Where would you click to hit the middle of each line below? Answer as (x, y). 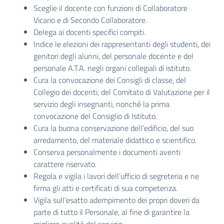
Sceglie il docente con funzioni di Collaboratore (110, 8)
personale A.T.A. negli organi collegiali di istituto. (112, 68)
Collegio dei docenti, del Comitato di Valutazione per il (122, 92)
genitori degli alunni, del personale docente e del (113, 56)
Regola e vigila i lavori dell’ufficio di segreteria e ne (116, 176)
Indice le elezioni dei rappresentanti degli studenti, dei (122, 44)
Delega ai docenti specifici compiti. (89, 32)
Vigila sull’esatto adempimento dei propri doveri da (116, 200)
